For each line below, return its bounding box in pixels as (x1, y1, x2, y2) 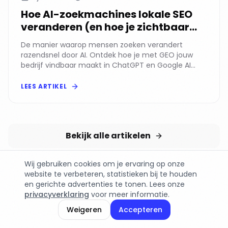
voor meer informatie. (89, 189, 169, 199)
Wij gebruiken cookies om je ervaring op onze (24, 159, 185, 169)
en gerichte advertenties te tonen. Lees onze (24, 179, 185, 189)
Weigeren (66, 205, 102, 215)
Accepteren (118, 205, 162, 215)
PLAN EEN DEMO (80, 199, 148, 211)
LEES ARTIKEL (21, 81, 67, 91)
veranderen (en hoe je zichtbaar (21, 19, 189, 34)
